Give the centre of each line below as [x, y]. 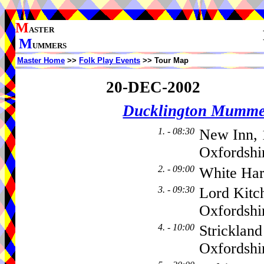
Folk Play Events [110, 60]
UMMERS [49, 46]
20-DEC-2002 [153, 87]
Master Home [41, 60]
